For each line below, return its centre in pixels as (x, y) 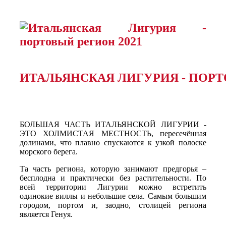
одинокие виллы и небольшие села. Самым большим (113, 196)
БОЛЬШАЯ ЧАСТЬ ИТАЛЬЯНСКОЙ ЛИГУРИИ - (113, 125)
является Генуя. (46, 214)
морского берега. (49, 152)
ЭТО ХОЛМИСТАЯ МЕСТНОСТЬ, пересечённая (113, 134)
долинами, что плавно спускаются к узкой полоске (113, 143)
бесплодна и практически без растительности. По (113, 178)
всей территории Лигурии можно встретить (113, 187)
